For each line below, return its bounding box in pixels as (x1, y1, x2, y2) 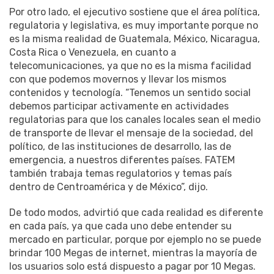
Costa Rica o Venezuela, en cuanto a (9, 46, 176, 58)
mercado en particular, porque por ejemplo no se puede (9, 233, 261, 245)
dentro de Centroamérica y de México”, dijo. (9, 180, 208, 193)
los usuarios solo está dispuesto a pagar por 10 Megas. (9, 260, 256, 272)
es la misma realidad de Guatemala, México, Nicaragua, (9, 32, 260, 45)
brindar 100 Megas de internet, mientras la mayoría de (9, 246, 257, 259)
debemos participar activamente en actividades (9, 100, 229, 112)
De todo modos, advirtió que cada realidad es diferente (9, 206, 263, 218)
